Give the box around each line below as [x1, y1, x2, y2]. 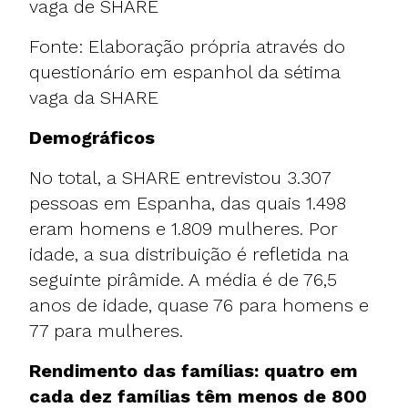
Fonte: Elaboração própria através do [29, 35, 345, 57]
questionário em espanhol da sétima [29, 60, 341, 83]
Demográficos [29, 126, 155, 148]
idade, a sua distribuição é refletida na [29, 242, 349, 265]
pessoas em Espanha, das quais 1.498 [29, 191, 346, 214]
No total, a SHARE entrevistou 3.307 [29, 166, 331, 189]
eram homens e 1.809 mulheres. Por [29, 217, 338, 240]
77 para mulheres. [29, 319, 189, 342]
